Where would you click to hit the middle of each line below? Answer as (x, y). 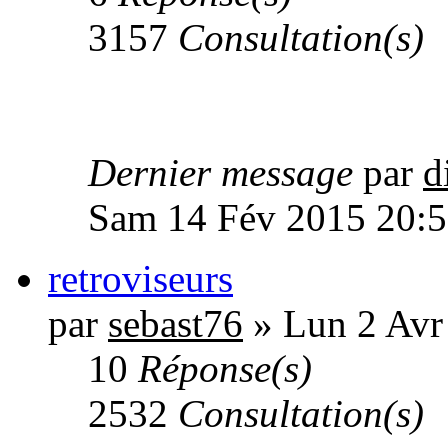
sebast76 (175, 324)
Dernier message (225, 173)
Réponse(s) (225, 369)
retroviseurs (140, 279)
